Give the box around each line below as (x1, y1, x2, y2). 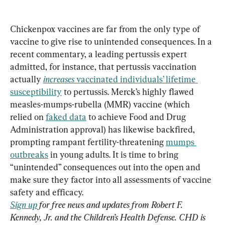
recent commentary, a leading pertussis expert (10, 48, 189, 59)
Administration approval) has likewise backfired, (10, 124, 197, 135)
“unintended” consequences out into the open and (10, 161, 202, 172)
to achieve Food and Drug (86, 111, 188, 122)
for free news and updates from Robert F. (37, 199, 185, 210)
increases (43, 73, 76, 84)
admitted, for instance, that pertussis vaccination (10, 61, 198, 72)
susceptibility (10, 86, 62, 97)
